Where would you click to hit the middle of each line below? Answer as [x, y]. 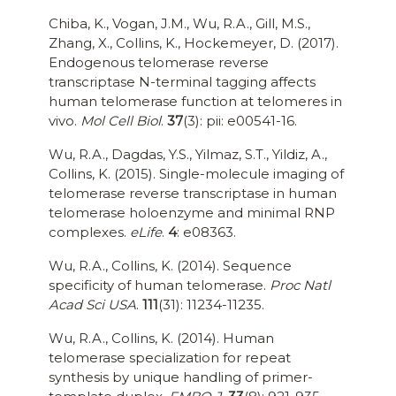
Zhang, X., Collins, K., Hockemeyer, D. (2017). [194, 43]
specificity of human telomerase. [159, 286]
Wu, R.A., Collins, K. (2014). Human [161, 339]
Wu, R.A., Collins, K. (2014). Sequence [170, 266]
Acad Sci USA [92, 305]
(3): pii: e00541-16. [240, 121]
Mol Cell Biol [121, 121]
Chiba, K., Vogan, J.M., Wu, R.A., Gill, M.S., [179, 24]
